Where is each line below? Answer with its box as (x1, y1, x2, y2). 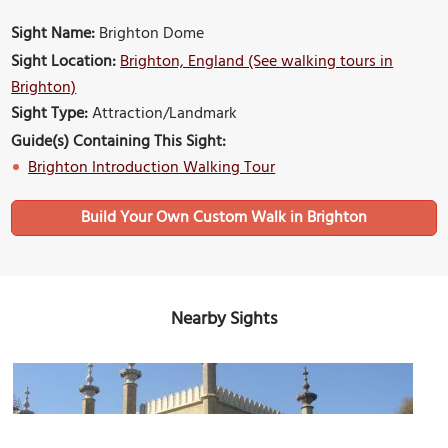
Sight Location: (11, 49, 117, 76)
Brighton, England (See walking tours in (120, 49, 394, 76)
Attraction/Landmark (88, 101, 238, 128)
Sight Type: (11, 101, 89, 128)
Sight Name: (11, 21, 96, 48)
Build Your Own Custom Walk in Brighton (81, 205, 367, 232)
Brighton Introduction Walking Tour (28, 155, 276, 182)
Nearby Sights (171, 305, 277, 335)
